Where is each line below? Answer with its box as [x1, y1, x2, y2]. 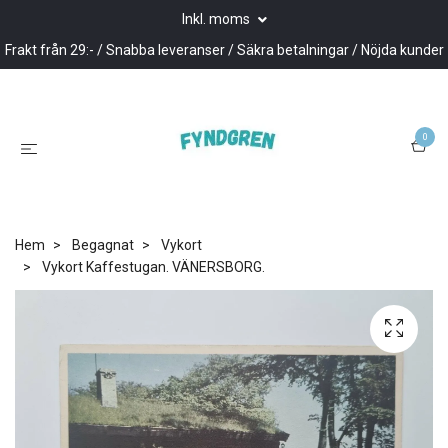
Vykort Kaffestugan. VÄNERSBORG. [39, 258, 265, 275]
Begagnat [72, 236, 134, 253]
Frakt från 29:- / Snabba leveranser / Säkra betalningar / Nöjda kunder [4, 42, 444, 58]
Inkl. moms [181, 11, 253, 27]
